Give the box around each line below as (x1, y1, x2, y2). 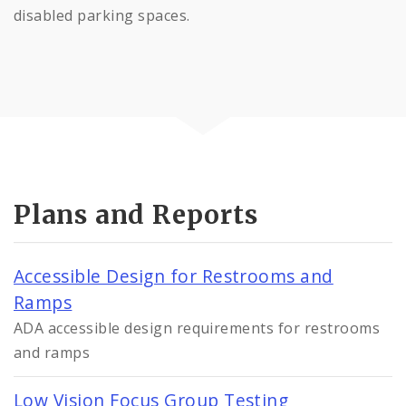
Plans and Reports (14, 198, 258, 232)
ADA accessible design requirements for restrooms (14, 318, 381, 339)
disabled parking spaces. (14, 5, 190, 25)
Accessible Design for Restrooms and (14, 264, 333, 289)
